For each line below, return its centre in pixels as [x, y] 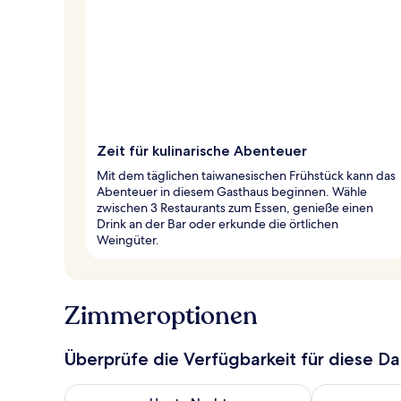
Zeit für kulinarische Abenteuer [202, 150]
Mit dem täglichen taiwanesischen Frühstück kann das [246, 175]
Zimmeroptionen [161, 316]
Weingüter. [128, 239]
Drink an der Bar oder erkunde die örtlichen [218, 223]
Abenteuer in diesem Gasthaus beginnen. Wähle [232, 191]
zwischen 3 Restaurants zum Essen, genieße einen [235, 207]
